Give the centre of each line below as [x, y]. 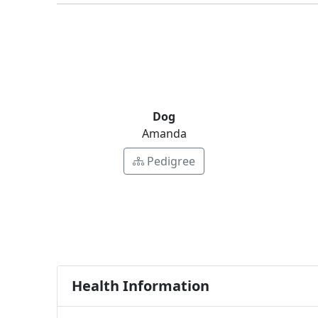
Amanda [164, 133]
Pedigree [171, 161]
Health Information [141, 285]
